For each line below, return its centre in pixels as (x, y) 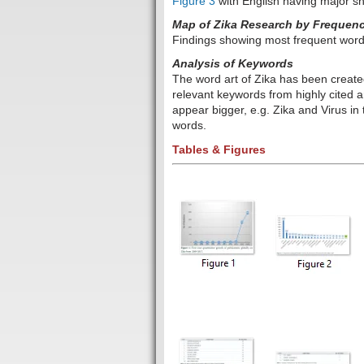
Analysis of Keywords (233, 63)
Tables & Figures (219, 149)
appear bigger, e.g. (223, 109)
